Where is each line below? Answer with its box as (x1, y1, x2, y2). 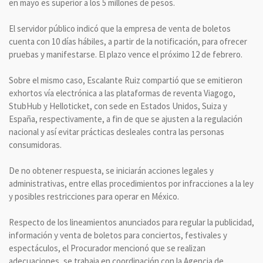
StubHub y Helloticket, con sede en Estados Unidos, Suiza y (9, 100, 227, 112)
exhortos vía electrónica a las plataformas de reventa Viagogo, (9, 87, 235, 99)
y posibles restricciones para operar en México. (9, 190, 179, 202)
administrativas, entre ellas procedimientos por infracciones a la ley (9, 177, 254, 189)
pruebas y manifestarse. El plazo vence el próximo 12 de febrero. (9, 48, 242, 60)
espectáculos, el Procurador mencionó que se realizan (9, 242, 205, 254)
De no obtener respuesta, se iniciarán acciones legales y (9, 164, 214, 176)
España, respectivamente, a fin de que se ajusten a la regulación (9, 113, 242, 124)
